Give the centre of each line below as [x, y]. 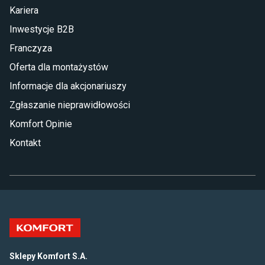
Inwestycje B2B [42, 29]
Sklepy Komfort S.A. [49, 256]
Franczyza [31, 48]
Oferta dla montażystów [59, 67]
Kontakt [25, 143]
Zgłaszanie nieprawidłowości [70, 105]
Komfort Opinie [41, 124]
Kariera [24, 10]
